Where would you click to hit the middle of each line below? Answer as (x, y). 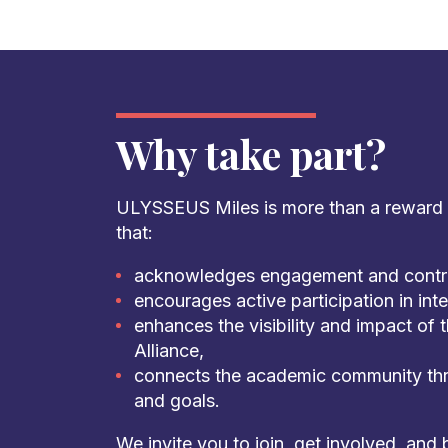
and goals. (176, 401)
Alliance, (168, 351)
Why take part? (250, 154)
